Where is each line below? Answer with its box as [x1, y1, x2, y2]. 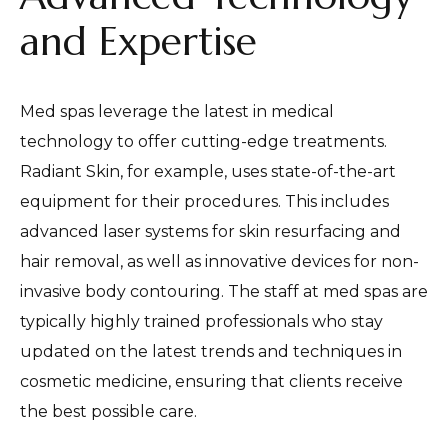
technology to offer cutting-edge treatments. [20, 132, 387, 152]
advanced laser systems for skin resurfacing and [20, 222, 401, 242]
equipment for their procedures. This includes [20, 192, 389, 212]
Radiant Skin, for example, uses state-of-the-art [20, 162, 396, 182]
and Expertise [20, 17, 257, 67]
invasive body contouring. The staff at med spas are [20, 282, 428, 302]
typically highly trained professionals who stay [20, 312, 383, 332]
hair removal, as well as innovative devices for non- [20, 252, 419, 272]
